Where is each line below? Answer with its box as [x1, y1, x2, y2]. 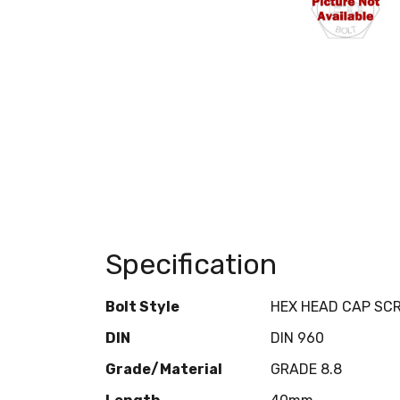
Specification [105, 246, 277, 281]
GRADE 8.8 [270, 360, 342, 378]
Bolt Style [105, 297, 179, 315]
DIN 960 [270, 329, 324, 346]
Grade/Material [105, 360, 222, 378]
